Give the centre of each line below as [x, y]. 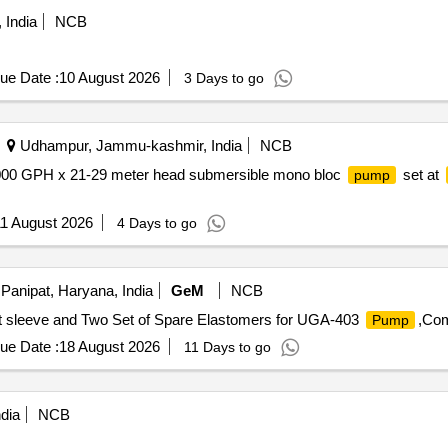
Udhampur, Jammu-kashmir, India [128, 145]
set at [420, 174]
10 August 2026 [109, 77]
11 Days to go [227, 347]
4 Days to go [156, 223]
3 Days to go [223, 78]
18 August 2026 [109, 346]
